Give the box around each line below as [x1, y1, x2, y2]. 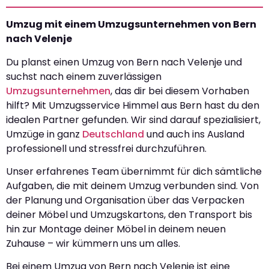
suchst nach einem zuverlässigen [6, 69, 162, 83]
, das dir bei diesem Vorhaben [110, 83, 249, 98]
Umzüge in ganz [6, 127, 82, 141]
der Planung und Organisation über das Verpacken [6, 193, 244, 207]
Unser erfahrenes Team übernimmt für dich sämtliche [6, 164, 262, 178]
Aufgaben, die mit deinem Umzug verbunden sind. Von [6, 178, 259, 193]
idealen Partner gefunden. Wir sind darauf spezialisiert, [6, 112, 261, 127]
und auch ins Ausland [144, 127, 244, 141]
